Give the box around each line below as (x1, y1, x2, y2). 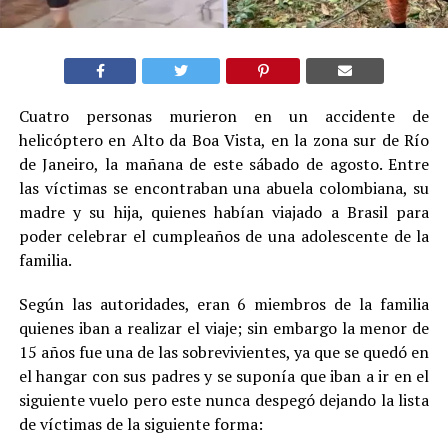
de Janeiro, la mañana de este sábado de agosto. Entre (18, 152, 430, 175)
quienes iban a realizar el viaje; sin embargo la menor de (18, 316, 430, 339)
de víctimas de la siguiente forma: (18, 412, 263, 435)
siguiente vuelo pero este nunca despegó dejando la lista (18, 388, 430, 411)
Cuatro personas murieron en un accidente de (18, 104, 430, 127)
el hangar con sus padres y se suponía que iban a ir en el (18, 364, 430, 387)
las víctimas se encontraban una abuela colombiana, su (18, 176, 430, 199)
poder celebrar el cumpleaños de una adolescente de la (18, 224, 430, 247)
